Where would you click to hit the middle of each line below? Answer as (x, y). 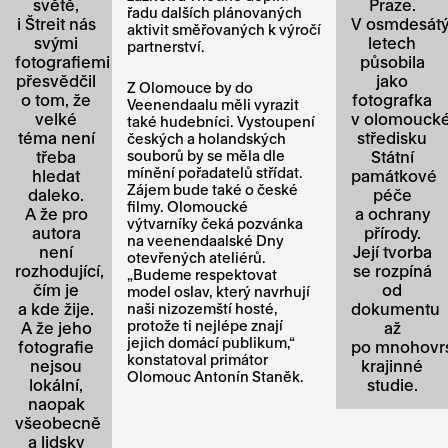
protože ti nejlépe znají (205, 325)
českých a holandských (206, 138)
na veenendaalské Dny (205, 240)
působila (392, 61)
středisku (392, 137)
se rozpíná (392, 270)
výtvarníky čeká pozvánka (215, 223)
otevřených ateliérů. (196, 257)
